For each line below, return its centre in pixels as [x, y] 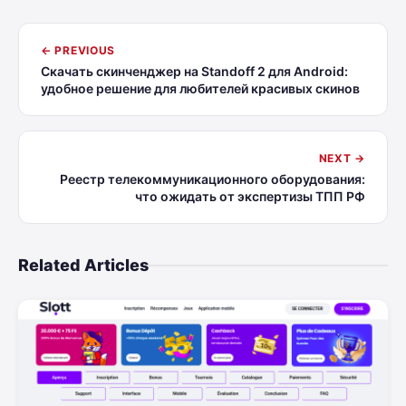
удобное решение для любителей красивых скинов [200, 89]
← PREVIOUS [78, 51]
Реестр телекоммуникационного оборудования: [213, 179]
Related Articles [83, 266]
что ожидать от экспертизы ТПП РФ [250, 197]
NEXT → [342, 159]
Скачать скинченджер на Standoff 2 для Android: [194, 72]
